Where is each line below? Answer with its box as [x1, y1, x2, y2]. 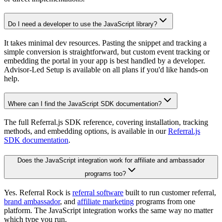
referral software [72, 188, 123, 197]
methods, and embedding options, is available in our [4, 127, 168, 136]
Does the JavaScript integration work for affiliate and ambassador [17, 157, 205, 164]
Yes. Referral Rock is [4, 188, 72, 197]
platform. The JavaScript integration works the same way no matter [4, 206, 213, 215]
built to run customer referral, [123, 188, 216, 197]
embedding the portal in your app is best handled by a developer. [4, 56, 205, 65]
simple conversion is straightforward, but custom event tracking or [4, 47, 210, 56]
